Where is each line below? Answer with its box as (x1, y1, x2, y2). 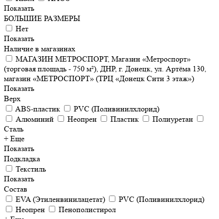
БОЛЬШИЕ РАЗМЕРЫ (4, 14, 80, 23)
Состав (4, 184, 29, 194)
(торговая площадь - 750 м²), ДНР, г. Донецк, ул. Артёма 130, (4, 64, 206, 73)
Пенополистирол (59, 205, 116, 214)
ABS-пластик (15, 104, 60, 113)
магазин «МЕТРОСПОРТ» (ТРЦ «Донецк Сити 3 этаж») (4, 74, 194, 83)
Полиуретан (153, 114, 193, 124)
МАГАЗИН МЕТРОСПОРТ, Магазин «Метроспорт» (16, 54, 191, 64)
